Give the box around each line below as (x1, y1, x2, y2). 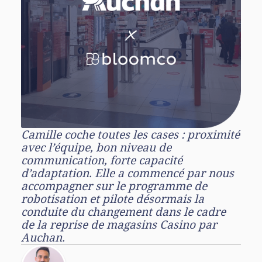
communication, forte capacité (21, 152, 182, 168)
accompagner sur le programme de (21, 178, 207, 194)
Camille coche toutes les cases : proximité (21, 126, 240, 142)
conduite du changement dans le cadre (21, 204, 226, 219)
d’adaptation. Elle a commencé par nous (21, 165, 234, 181)
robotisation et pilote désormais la (21, 191, 204, 206)
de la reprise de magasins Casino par (21, 216, 217, 232)
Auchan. (21, 229, 65, 245)
